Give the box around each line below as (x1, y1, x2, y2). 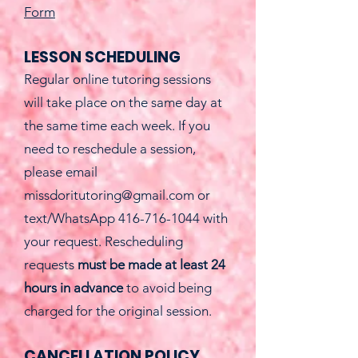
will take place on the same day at (24, 94, 222, 110)
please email (24, 164, 97, 180)
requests (24, 257, 78, 272)
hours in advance (24, 280, 123, 296)
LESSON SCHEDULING (24, 46, 181, 68)
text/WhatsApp (24, 210, 118, 226)
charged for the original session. (24, 303, 212, 319)
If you (178, 117, 210, 133)
